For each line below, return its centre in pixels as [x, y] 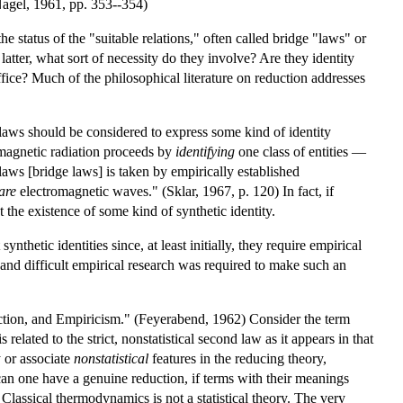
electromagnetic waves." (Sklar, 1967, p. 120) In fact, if [175, 191]
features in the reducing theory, [237, 358]
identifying [205, 151]
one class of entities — [300, 151]
